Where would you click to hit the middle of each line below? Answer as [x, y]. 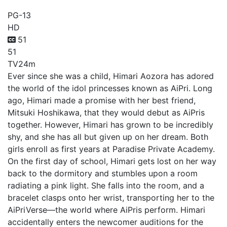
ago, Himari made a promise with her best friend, [102, 100]
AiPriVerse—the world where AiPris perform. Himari [106, 210]
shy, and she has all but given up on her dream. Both [108, 137]
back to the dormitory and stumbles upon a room [103, 173]
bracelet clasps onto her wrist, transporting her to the [111, 197]
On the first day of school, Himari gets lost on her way [112, 161]
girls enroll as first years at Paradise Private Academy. [111, 149]
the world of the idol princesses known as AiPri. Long [110, 88]
